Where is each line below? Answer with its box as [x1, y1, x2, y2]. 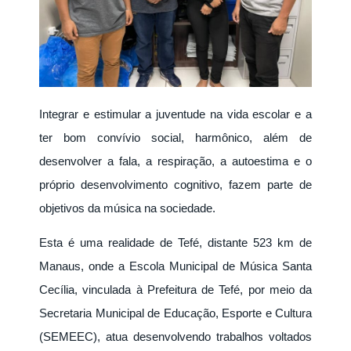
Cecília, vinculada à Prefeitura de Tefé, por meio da [39, 282, 312, 296]
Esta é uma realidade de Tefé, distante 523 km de [39, 235, 312, 249]
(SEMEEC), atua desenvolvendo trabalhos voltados [39, 329, 312, 343]
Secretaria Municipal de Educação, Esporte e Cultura [39, 306, 312, 320]
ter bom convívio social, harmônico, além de [39, 130, 312, 144]
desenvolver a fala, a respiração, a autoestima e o [39, 154, 312, 168]
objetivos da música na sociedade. [39, 201, 215, 215]
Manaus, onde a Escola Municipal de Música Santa [39, 259, 312, 273]
